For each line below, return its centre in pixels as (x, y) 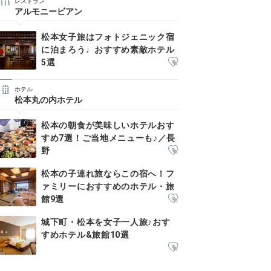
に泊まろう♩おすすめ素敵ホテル (108, 50)
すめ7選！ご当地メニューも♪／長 (109, 138)
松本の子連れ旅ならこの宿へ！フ (108, 174)
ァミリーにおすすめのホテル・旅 (108, 186)
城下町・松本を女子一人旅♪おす (106, 222)
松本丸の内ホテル (48, 100)
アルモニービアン (48, 11)
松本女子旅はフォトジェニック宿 (108, 37)
